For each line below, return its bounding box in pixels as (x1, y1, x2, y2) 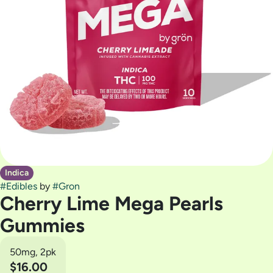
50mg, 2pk (10, 246, 56, 258)
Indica (5, 168, 29, 178)
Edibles (6, 180, 37, 192)
